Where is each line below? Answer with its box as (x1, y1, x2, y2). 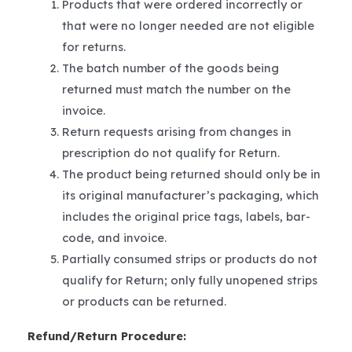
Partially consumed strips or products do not (61, 251, 317, 267)
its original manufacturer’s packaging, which (61, 188, 319, 203)
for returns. (61, 39, 126, 55)
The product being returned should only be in (61, 167, 321, 182)
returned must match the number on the (61, 82, 291, 97)
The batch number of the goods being (61, 60, 279, 76)
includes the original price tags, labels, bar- (61, 209, 310, 225)
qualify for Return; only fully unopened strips (61, 273, 317, 288)
